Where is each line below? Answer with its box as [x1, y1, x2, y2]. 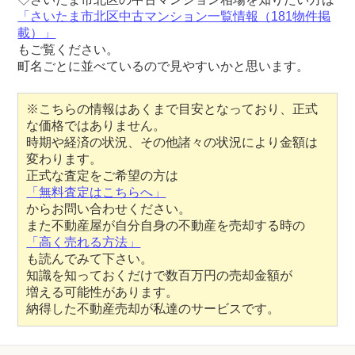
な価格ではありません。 [26, 119, 166, 133]
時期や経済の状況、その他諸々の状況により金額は [26, 136, 319, 150]
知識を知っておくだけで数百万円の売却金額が [26, 269, 293, 283]
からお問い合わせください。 [26, 202, 192, 216]
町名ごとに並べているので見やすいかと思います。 [17, 59, 310, 74]
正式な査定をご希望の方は [26, 169, 179, 183]
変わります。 [26, 152, 103, 166]
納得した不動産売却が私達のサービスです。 [26, 302, 281, 316]
